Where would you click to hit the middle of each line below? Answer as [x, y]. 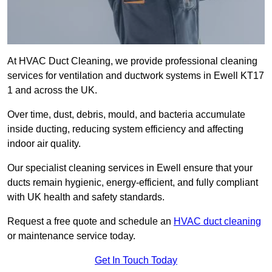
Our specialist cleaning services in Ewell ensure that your [130, 168]
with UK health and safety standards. [86, 197]
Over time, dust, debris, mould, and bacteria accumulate [126, 115]
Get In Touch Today [136, 260]
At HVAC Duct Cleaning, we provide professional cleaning [132, 61]
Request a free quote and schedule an [90, 222]
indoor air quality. [45, 144]
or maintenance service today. [71, 236]
